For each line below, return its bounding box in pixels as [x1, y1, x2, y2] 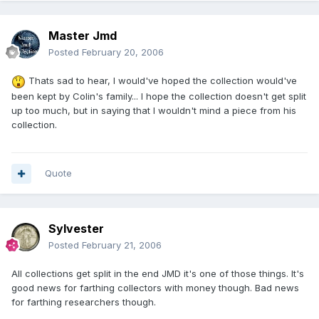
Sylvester [48, 221, 104, 236]
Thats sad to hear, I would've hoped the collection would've [26, 75, 297, 87]
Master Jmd [48, 28, 117, 43]
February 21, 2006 [82, 239, 162, 251]
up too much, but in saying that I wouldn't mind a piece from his [11, 104, 296, 116]
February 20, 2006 [82, 46, 164, 58]
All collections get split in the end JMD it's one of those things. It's [11, 268, 304, 280]
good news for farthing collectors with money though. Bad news [11, 282, 299, 294]
